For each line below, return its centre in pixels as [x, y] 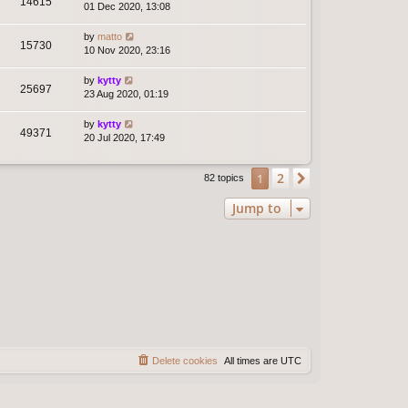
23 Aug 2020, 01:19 [126, 94]
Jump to [257, 209]
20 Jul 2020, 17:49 [124, 138]
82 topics [225, 178]
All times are [252, 360]
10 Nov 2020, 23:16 [127, 51]
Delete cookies [185, 360]
